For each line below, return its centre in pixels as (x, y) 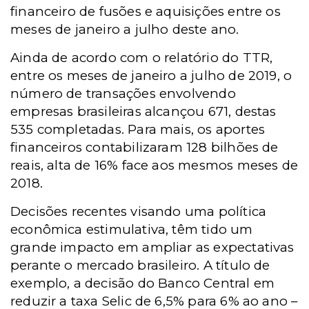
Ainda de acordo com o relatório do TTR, (142, 58)
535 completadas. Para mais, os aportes (138, 129)
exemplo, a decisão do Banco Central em (143, 283)
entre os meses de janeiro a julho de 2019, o (151, 76)
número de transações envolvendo (123, 93)
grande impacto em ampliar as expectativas (152, 247)
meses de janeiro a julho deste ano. (125, 29)
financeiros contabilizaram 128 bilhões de (144, 147)
